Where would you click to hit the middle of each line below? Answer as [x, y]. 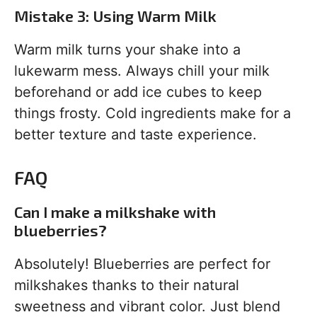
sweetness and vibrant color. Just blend [147, 306]
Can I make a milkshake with [115, 212]
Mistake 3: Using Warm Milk [115, 16]
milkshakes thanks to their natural [127, 285]
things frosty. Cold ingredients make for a [152, 113]
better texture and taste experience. [136, 134]
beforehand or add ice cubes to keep [138, 92]
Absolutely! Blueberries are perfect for [142, 264]
